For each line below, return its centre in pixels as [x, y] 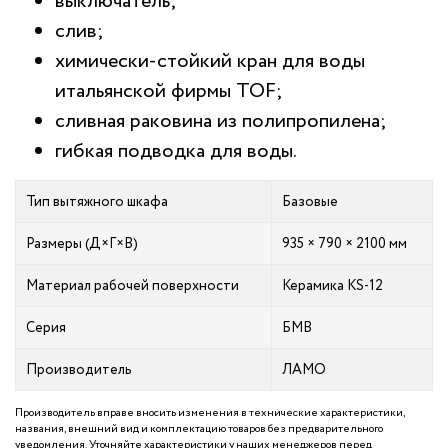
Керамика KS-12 [332, 285]
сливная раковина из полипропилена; [221, 121]
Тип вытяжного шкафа [97, 201]
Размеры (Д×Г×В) [82, 243]
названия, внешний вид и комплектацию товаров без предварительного [199, 428]
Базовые [310, 201]
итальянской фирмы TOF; [169, 91]
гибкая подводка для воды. [176, 151]
